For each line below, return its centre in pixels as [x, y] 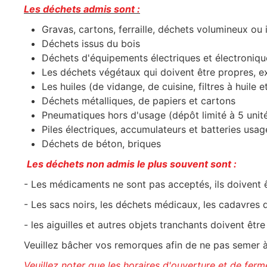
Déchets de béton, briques [101, 144]
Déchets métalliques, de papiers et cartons [139, 101]
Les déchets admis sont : [82, 9]
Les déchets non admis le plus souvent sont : [132, 164]
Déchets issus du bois [91, 44]
